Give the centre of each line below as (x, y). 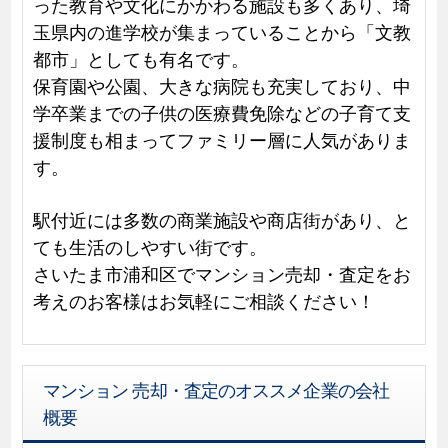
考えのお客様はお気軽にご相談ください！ (203, 299)
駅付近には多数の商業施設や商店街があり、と (221, 218)
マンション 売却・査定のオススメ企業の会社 (215, 388)
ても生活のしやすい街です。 (149, 245)
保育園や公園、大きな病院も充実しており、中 (221, 84)
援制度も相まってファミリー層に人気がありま (221, 138)
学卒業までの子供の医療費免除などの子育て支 (221, 111)
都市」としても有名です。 (140, 57)
